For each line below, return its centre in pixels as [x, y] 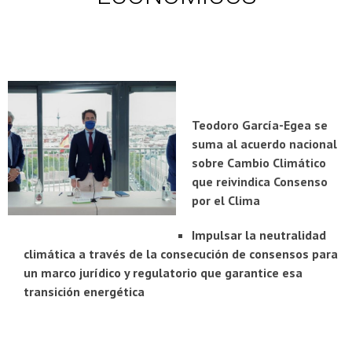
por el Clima [226, 200]
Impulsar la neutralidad [259, 235]
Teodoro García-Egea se [260, 125]
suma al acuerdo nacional [264, 143]
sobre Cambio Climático [259, 162]
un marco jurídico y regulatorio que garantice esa [163, 272]
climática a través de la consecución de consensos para [181, 253]
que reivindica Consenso [260, 181]
